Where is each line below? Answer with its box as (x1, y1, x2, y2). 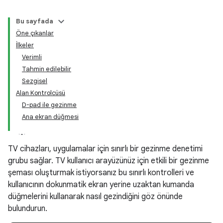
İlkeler (16, 41, 34, 49)
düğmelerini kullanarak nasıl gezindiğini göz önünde (8, 192, 183, 202)
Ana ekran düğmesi (22, 112, 79, 121)
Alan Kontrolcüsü (16, 89, 65, 97)
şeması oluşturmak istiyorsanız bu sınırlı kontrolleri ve (8, 168, 194, 178)
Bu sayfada (16, 17, 53, 25)
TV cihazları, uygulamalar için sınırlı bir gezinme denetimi (8, 144, 203, 154)
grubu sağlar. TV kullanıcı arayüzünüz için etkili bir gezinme (8, 156, 209, 166)
